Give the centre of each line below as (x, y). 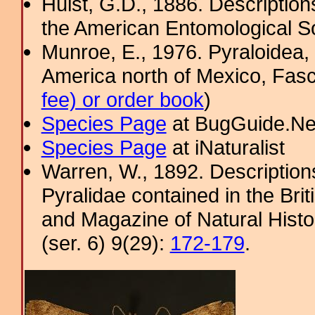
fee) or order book (122, 99)
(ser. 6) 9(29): (105, 243)
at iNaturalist (225, 147)
